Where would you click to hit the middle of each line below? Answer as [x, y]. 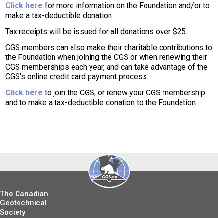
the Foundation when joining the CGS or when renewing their [107, 57]
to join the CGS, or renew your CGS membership [124, 93]
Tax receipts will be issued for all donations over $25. [97, 31]
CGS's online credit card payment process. [77, 77]
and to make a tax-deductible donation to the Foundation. [101, 102]
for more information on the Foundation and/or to [127, 6]
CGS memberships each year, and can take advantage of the [107, 67]
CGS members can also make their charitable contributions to [109, 47]
